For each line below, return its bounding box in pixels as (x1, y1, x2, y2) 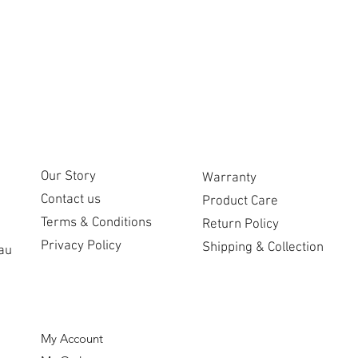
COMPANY (41, 131, 101, 153)
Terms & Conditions (41, 214, 152, 231)
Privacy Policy (41, 237, 121, 254)
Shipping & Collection (202, 239, 324, 256)
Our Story (41, 168, 96, 185)
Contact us (41, 191, 101, 208)
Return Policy (202, 216, 279, 233)
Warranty (202, 169, 257, 186)
